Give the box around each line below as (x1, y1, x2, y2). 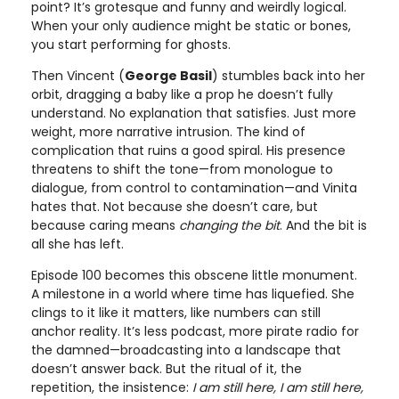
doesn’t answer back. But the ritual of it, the (31, 359, 302, 378)
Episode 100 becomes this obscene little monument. (31, 265, 357, 284)
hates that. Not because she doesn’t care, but (31, 197, 318, 216)
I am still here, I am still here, (192, 378, 363, 396)
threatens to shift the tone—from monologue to (31, 159, 333, 178)
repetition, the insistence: (31, 378, 192, 396)
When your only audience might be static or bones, (31, 16, 351, 35)
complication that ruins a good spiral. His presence (31, 141, 346, 159)
